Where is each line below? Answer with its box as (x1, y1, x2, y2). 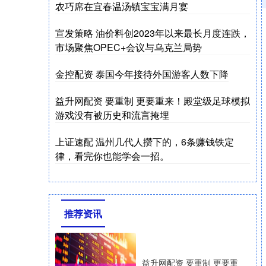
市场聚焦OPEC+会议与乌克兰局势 (55, 40, 202, 54)
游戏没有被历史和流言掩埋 (55, 108, 169, 122)
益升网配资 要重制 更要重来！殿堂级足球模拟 (55, 94, 250, 107)
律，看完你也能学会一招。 (55, 149, 169, 163)
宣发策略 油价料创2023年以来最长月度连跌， (55, 26, 250, 40)
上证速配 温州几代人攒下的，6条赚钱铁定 (55, 135, 234, 148)
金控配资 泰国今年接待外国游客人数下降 (55, 67, 229, 81)
